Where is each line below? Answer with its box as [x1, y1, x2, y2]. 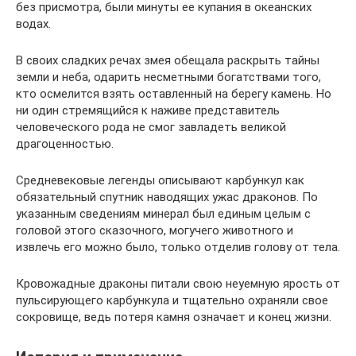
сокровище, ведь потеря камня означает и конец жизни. [16, 310, 331, 325]
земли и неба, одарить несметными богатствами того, [16, 70, 321, 85]
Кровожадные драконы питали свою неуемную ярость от [16, 277, 340, 292]
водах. [16, 17, 51, 32]
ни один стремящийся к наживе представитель [16, 103, 280, 118]
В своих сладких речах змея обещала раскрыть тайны [16, 53, 319, 68]
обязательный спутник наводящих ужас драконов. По [16, 190, 318, 205]
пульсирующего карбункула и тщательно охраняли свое [16, 293, 328, 308]
